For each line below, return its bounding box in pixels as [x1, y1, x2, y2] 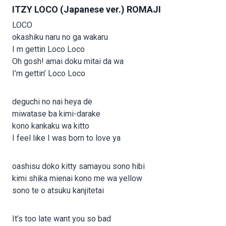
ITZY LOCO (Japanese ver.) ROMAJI [12, 4, 161, 15]
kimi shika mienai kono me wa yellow [12, 174, 142, 184]
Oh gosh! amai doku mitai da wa [12, 56, 124, 67]
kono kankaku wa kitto [12, 121, 89, 131]
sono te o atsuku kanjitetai [12, 186, 104, 196]
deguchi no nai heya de [12, 97, 92, 107]
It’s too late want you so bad [12, 214, 111, 224]
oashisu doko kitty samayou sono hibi [12, 161, 145, 172]
